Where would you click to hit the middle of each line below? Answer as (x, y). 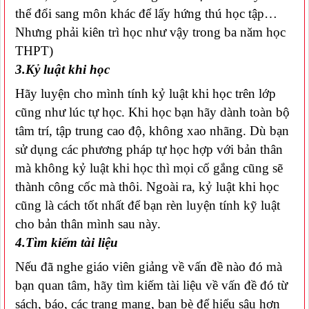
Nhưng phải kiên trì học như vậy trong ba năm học (150, 32)
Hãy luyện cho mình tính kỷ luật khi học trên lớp (146, 93)
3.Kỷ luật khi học (62, 69)
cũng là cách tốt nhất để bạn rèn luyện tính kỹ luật (148, 205)
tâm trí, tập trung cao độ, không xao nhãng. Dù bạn (152, 130)
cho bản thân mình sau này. (88, 223)
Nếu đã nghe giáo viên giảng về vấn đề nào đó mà (149, 266)
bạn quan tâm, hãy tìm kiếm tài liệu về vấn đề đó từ (151, 285)
